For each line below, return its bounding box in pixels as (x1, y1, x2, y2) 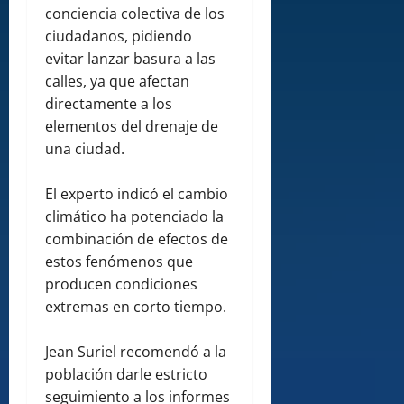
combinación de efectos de (45, 228, 228, 249)
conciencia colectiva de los (45, 3, 225, 23)
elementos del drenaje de (45, 115, 218, 136)
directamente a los (45, 93, 172, 114)
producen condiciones (45, 273, 197, 294)
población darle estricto (45, 363, 207, 384)
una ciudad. (45, 138, 124, 159)
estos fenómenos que (45, 251, 193, 271)
